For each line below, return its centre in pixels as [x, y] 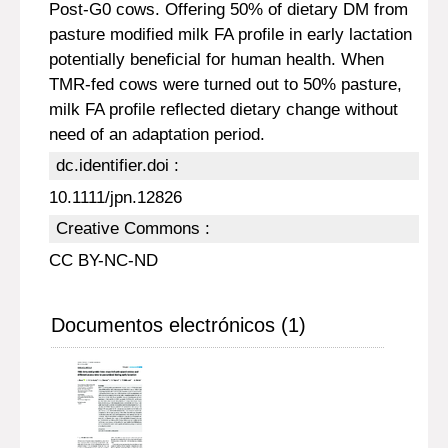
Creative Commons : [132, 228]
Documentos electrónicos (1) [178, 325]
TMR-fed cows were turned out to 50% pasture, [225, 84]
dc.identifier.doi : [117, 165]
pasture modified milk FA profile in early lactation [230, 34]
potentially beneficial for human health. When [216, 59]
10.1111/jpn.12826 [115, 197]
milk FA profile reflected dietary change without [223, 109]
